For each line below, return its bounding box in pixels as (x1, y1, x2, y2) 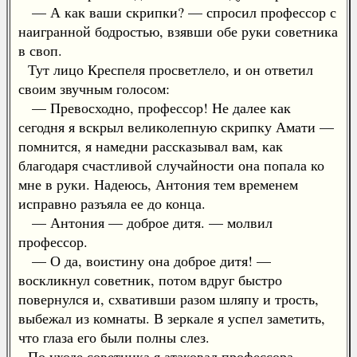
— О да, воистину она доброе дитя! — (18, 251, 271, 270)
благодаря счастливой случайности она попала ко (18, 155, 324, 175)
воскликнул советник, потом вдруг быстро (18, 270, 282, 289)
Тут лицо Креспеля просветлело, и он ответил (18, 60, 313, 79)
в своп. (18, 41, 62, 60)
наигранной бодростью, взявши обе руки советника (18, 22, 338, 41)
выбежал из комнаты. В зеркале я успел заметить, (18, 308, 325, 328)
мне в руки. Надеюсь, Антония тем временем (18, 175, 298, 194)
